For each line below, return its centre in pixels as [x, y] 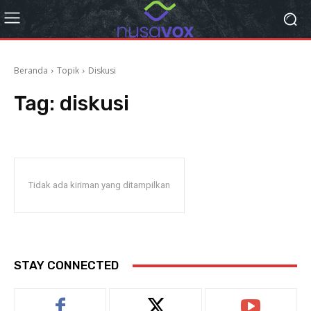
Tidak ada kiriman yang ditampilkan [99, 185]
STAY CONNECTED [66, 265]
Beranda [31, 70]
